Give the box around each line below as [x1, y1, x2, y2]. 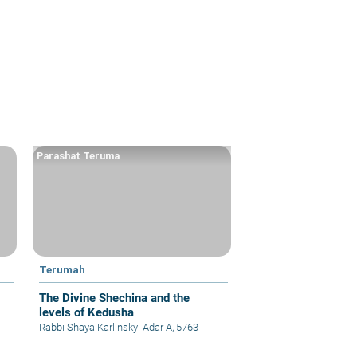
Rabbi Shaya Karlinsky [39, 321, 139, 334]
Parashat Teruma [37, 149, 120, 162]
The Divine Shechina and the [39, 291, 190, 306]
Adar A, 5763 [140, 321, 199, 334]
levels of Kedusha [39, 305, 135, 320]
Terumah [39, 263, 86, 277]
